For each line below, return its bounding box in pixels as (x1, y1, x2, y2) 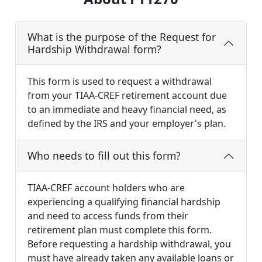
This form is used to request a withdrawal (27, 75, 212, 88)
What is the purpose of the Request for (27, 30, 216, 44)
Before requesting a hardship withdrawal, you (27, 237, 231, 251)
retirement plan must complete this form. (27, 223, 212, 237)
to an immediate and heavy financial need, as (27, 103, 226, 116)
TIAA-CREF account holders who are (27, 181, 185, 195)
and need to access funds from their (27, 209, 188, 223)
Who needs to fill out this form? (27, 149, 181, 163)
